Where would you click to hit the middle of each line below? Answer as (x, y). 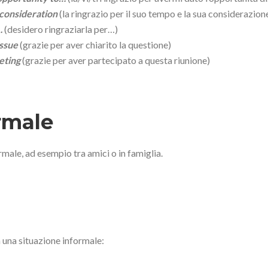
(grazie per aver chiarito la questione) (95, 44)
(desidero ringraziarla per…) (60, 29)
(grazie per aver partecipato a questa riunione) (115, 60)
